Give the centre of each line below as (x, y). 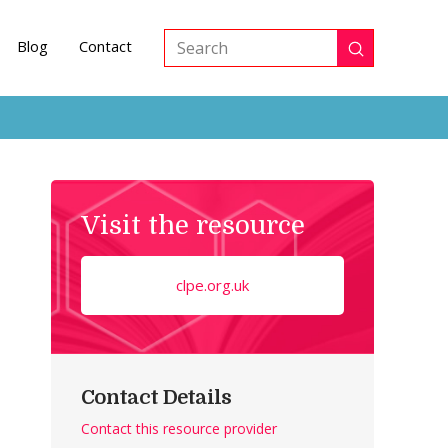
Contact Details (156, 397)
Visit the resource (193, 225)
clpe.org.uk (213, 284)
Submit (381, 55)
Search (190, 59)
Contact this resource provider (179, 428)
